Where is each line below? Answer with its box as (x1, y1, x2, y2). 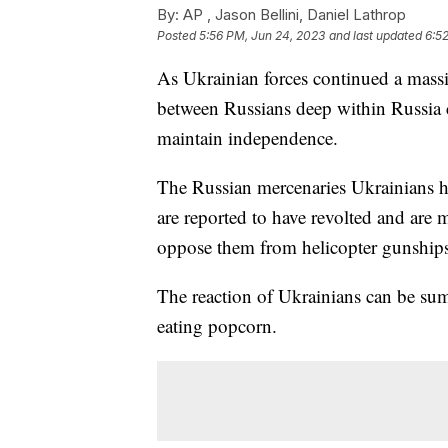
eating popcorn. (157, 312, 277, 338)
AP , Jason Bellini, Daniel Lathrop (179, 4, 406, 24)
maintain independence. (157, 124, 338, 150)
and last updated (329, 27, 422, 43)
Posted (157, 27, 199, 43)
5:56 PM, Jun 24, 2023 (199, 27, 325, 43)
